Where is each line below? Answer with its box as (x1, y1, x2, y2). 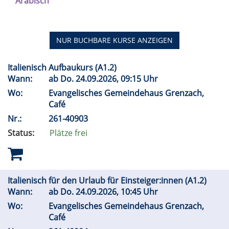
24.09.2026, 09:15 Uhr (74, 73, 162, 85)
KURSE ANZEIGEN (111, 35, 173, 45)
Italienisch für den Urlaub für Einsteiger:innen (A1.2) (8, 175, 209, 187)
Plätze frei (50, 127, 87, 139)
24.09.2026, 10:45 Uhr (74, 186, 162, 198)
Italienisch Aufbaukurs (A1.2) (8, 62, 119, 74)
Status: (8, 127, 34, 139)
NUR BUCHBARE (56, 35, 111, 45)
